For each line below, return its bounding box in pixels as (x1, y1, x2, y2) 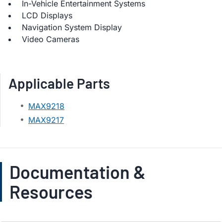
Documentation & (9, 161, 146, 182)
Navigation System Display (22, 22, 122, 32)
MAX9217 (28, 115, 64, 125)
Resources (9, 181, 93, 202)
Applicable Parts (8, 75, 110, 92)
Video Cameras (22, 34, 79, 44)
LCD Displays (22, 10, 72, 20)
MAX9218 (28, 101, 64, 111)
